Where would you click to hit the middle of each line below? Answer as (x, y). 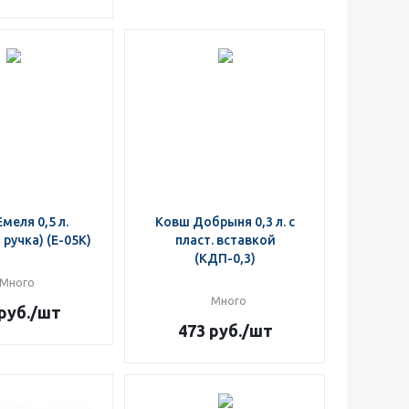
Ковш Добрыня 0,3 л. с (225, 222)
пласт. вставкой (225, 240)
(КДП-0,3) (225, 258)
